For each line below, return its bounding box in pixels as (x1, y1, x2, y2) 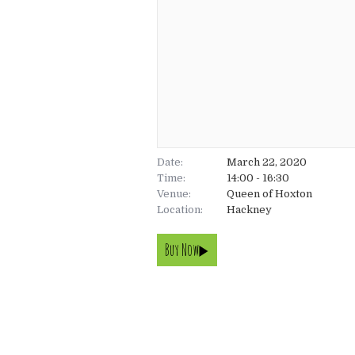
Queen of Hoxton (227, 187, 312, 200)
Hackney (227, 203, 272, 216)
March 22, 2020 (227, 155, 307, 168)
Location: (157, 203, 203, 216)
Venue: (157, 187, 191, 200)
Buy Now (165, 239, 199, 260)
